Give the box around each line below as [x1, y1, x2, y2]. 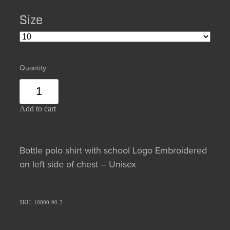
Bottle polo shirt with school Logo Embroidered [20, 143, 207, 157]
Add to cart [20, 104, 56, 113]
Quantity [20, 62, 46, 73]
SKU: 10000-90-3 [20, 199, 63, 205]
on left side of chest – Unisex [20, 157, 136, 170]
